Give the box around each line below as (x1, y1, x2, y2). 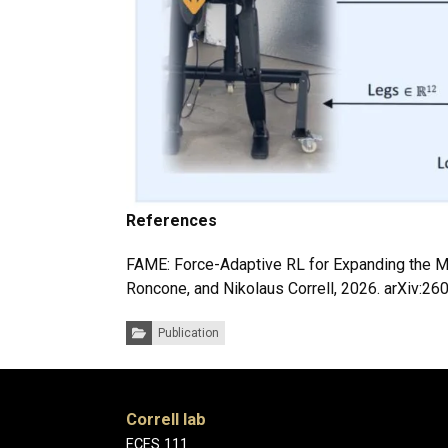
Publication (157, 326, 219, 341)
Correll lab (126, 410, 206, 430)
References (126, 211, 217, 231)
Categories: (125, 319, 189, 334)
